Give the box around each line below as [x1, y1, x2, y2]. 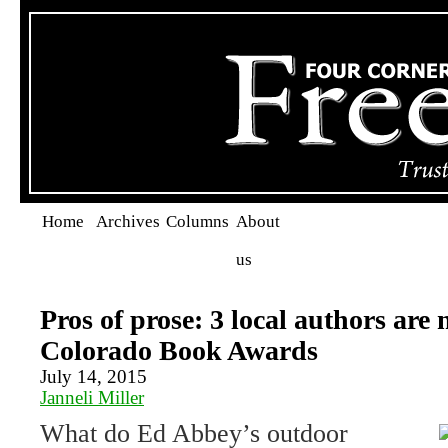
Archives [96, 212, 160, 231]
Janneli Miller [40, 387, 144, 408]
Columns [166, 212, 229, 231]
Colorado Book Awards [40, 335, 318, 366]
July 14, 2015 [40, 366, 147, 387]
